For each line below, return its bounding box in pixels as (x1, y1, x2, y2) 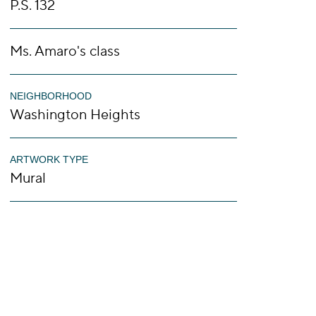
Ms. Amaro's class (10, 42, 120, 61)
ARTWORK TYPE (10, 154, 88, 165)
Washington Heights (10, 106, 140, 124)
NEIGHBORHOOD (10, 90, 92, 102)
